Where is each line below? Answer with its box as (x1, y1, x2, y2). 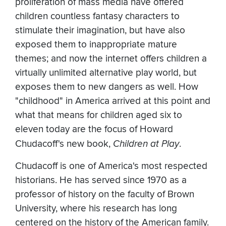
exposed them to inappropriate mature (15, 39, 177, 51)
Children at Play (113, 138, 179, 150)
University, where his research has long (15, 203, 177, 215)
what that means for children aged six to (15, 109, 182, 122)
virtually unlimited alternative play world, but (15, 67, 197, 79)
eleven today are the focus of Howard (15, 124, 173, 136)
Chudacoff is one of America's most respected (15, 160, 207, 173)
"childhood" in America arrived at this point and (15, 95, 210, 107)
